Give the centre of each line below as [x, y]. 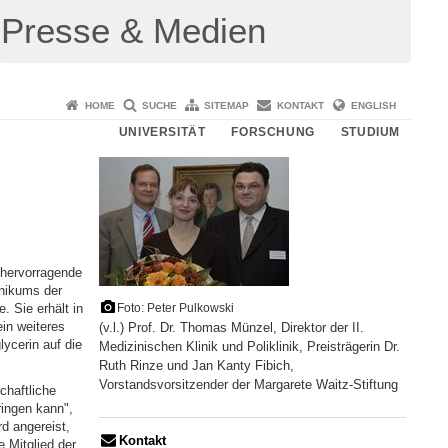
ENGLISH [373, 105]
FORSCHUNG [273, 131]
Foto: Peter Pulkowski [175, 308]
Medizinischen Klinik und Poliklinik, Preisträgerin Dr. [249, 347]
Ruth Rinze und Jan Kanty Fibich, [196, 366]
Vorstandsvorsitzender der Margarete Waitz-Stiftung [248, 385]
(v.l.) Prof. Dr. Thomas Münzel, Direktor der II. [231, 328]
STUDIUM [370, 131]
